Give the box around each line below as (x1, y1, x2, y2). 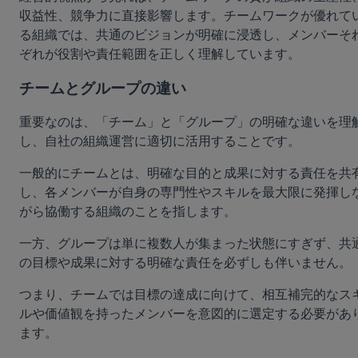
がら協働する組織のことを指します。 (19, 205, 237, 219)
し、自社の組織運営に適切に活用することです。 (19, 134, 300, 149)
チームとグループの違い (19, 79, 186, 97)
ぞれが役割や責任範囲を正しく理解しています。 (19, 46, 300, 61)
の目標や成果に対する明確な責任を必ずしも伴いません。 (19, 256, 352, 270)
